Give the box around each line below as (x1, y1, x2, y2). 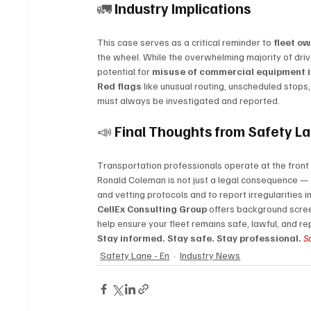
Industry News (180, 249, 241, 262)
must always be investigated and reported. (97, 94, 280, 107)
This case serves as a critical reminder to (97, 36, 274, 49)
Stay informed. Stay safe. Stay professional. (97, 232, 304, 244)
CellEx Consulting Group (97, 203, 208, 215)
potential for (97, 65, 153, 78)
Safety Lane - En (100, 249, 170, 262)
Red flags (97, 80, 142, 92)
